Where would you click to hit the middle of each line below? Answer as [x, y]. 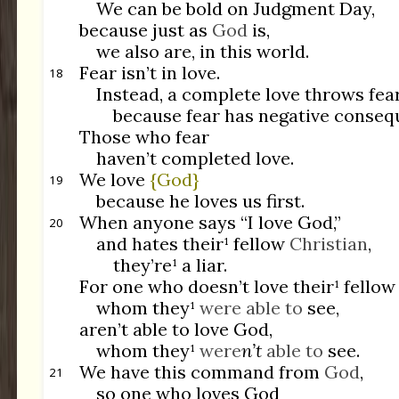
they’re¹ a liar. [170, 265]
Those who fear [145, 137]
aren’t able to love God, [176, 330]
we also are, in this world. [203, 52]
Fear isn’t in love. [150, 73]
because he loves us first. [201, 201]
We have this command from [202, 372]
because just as [146, 30]
